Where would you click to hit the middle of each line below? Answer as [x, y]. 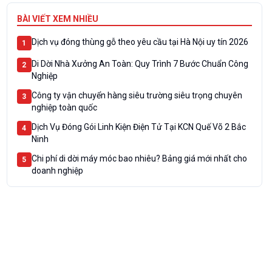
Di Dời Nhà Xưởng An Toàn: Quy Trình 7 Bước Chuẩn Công [140, 64]
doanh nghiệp [57, 171]
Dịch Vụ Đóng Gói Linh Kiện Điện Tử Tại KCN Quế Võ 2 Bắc [138, 127]
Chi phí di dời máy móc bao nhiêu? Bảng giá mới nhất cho [139, 158]
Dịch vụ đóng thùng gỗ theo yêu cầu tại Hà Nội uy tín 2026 [140, 42]
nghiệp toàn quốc [64, 107]
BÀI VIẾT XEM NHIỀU [57, 19]
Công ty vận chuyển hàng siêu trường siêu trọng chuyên [137, 95]
